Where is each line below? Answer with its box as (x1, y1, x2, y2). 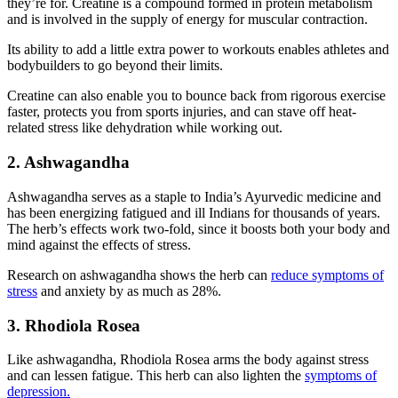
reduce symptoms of (271, 267, 384, 283)
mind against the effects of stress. (7, 236, 191, 252)
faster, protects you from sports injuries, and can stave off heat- (7, 104, 356, 120)
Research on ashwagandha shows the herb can (7, 267, 271, 283)
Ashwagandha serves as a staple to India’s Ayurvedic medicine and (7, 188, 381, 204)
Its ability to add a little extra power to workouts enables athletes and (7, 42, 389, 58)
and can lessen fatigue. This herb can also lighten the (7, 368, 305, 384)
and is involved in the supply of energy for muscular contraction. (7, 12, 368, 28)
